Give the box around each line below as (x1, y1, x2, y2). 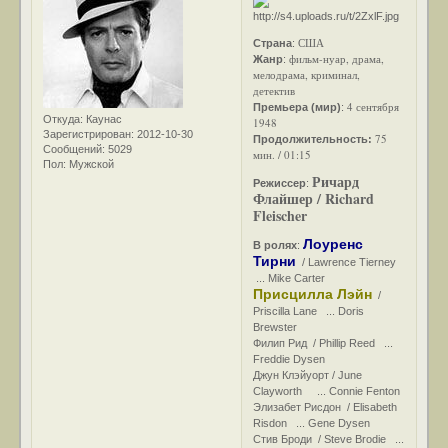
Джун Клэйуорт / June (253, 368, 363, 381)
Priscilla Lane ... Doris (253, 304, 365, 317)
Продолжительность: (253, 132, 376, 145)
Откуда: (43, 112, 84, 125)
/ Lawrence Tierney (296, 255, 400, 268)
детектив (253, 82, 296, 98)
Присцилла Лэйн (253, 285, 373, 302)
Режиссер (253, 176, 307, 189)
